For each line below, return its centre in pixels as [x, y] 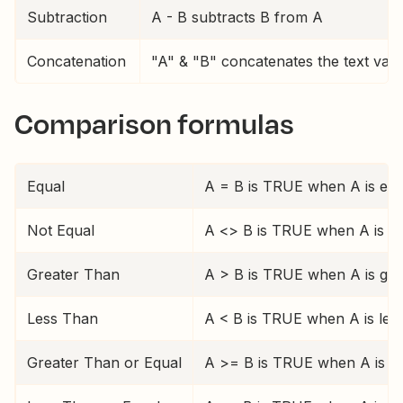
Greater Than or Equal [104, 363]
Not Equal [61, 230]
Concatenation [76, 61]
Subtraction [67, 17]
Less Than [63, 318]
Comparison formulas [154, 123]
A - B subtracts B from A [237, 17]
